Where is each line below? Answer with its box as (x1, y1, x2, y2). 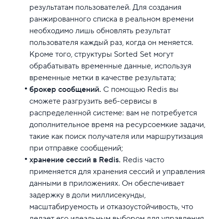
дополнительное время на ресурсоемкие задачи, (29, 119, 205, 130)
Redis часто (123, 154, 164, 165)
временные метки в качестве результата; (29, 72, 176, 83)
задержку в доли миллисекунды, (29, 190, 146, 200)
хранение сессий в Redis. (29, 154, 123, 165)
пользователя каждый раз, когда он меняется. (29, 37, 193, 47)
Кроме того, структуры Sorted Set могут (29, 49, 174, 59)
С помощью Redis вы (101, 84, 178, 94)
